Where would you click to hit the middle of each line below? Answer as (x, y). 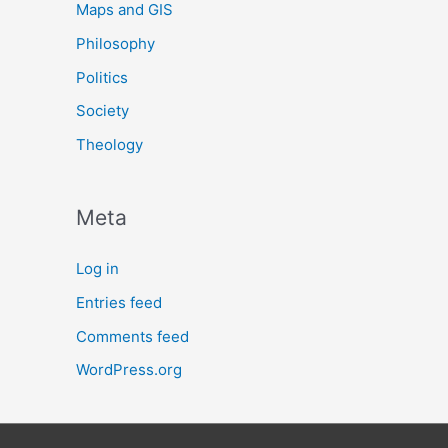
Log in (97, 268)
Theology (109, 144)
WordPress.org (129, 370)
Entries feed (119, 302)
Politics (102, 77)
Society (102, 111)
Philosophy (115, 43)
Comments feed (132, 336)
